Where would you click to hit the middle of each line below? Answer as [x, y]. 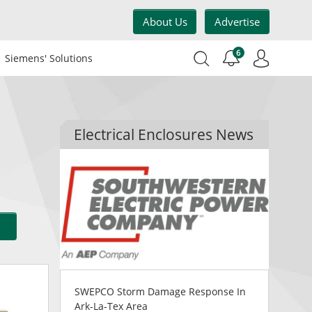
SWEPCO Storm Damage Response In [160, 291]
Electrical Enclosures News [163, 134]
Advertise [237, 21]
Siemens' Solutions [48, 58]
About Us [165, 21]
